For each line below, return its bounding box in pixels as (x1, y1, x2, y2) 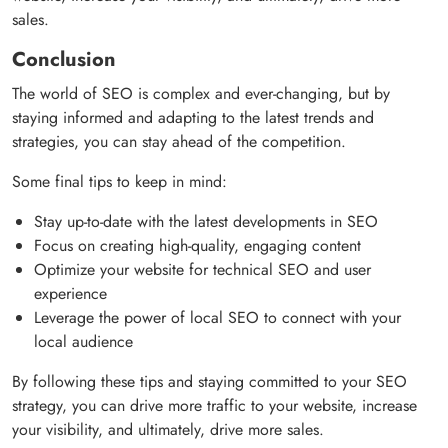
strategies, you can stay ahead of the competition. (12, 130, 346, 154)
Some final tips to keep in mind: (12, 170, 227, 194)
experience (34, 282, 107, 306)
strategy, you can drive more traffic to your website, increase (12, 394, 417, 418)
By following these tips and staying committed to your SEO (12, 370, 407, 394)
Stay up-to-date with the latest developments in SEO (34, 210, 378, 234)
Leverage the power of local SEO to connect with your (34, 306, 401, 330)
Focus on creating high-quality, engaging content (34, 234, 361, 258)
